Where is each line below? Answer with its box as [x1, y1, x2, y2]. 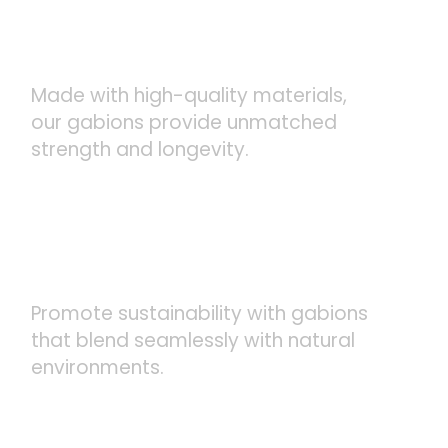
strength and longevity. [31, 136, 250, 163]
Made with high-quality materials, [31, 82, 348, 109]
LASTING [31, 39, 137, 74]
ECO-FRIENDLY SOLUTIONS [31, 257, 358, 292]
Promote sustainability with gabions [31, 300, 369, 327]
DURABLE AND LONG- [31, 9, 290, 44]
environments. [31, 354, 165, 381]
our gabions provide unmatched [31, 109, 338, 136]
